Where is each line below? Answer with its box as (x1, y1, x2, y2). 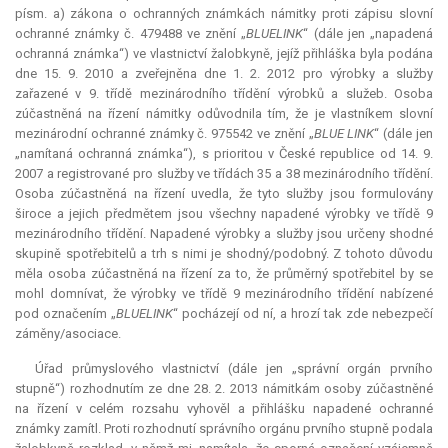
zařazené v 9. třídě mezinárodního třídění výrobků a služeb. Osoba (15, 86, 433, 102)
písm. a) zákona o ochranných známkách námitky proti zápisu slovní (15, 6, 433, 22)
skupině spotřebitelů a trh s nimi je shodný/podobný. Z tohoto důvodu (15, 246, 433, 262)
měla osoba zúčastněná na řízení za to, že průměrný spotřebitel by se (15, 266, 433, 282)
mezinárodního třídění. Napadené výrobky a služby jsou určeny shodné (15, 226, 433, 242)
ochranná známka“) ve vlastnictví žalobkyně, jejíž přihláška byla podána (15, 46, 433, 62)
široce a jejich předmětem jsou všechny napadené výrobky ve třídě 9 (15, 206, 433, 222)
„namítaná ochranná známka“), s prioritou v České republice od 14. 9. (15, 146, 433, 162)
